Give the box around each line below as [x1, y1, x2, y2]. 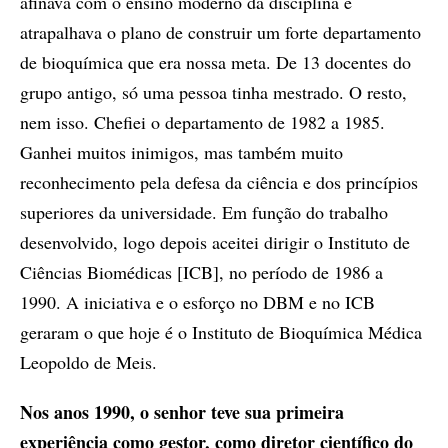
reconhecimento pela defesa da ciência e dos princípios [20, 169, 418, 194]
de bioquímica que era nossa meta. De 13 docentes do [20, 49, 411, 74]
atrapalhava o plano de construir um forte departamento [20, 19, 421, 44]
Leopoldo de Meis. [20, 349, 157, 374]
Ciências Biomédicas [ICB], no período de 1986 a [20, 259, 383, 284]
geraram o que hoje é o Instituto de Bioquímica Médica [20, 319, 422, 344]
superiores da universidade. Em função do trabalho [20, 199, 388, 224]
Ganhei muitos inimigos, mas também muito [20, 139, 343, 164]
